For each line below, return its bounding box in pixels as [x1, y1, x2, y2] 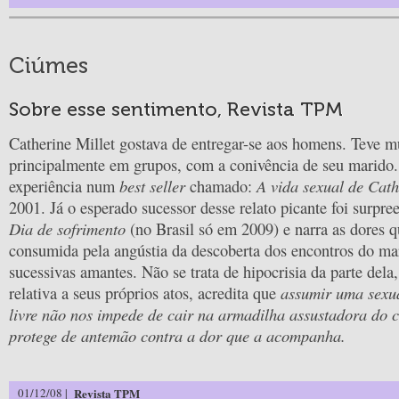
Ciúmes [9, 53, 88, 79]
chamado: [185, 175, 256, 198]
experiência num [9, 175, 119, 198]
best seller [119, 175, 185, 198]
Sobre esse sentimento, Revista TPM [9, 97, 343, 122]
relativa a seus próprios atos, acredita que [9, 282, 281, 305]
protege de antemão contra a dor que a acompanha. [9, 324, 346, 347]
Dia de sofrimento [9, 217, 126, 240]
